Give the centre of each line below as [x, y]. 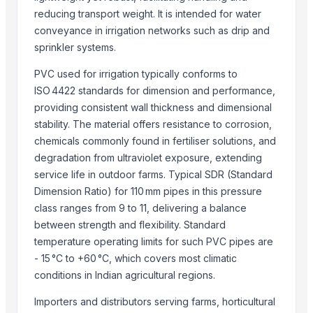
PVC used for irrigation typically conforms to [136, 73]
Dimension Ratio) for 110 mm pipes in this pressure [148, 191]
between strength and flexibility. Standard [130, 224]
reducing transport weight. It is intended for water [148, 13]
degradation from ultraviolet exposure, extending [148, 157]
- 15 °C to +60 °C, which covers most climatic [136, 258]
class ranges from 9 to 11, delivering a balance [140, 208]
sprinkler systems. [75, 47]
